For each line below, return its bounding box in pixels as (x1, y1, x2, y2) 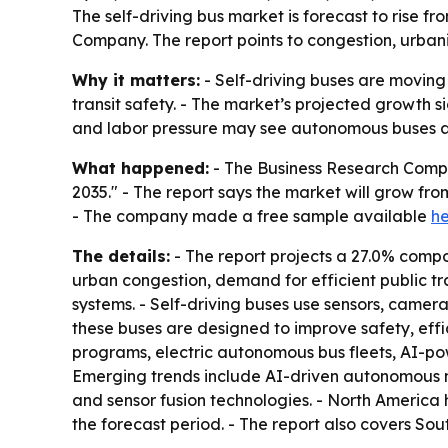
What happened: (72, 158, 209, 178)
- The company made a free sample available (72, 206, 431, 226)
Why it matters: (72, 70, 200, 90)
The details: (72, 246, 170, 266)
